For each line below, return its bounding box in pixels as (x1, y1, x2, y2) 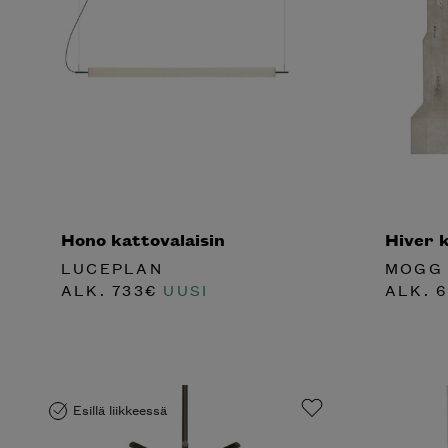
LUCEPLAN (61, 257, 163, 279)
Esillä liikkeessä (73, 399, 167, 420)
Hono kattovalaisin (61, 227, 225, 251)
